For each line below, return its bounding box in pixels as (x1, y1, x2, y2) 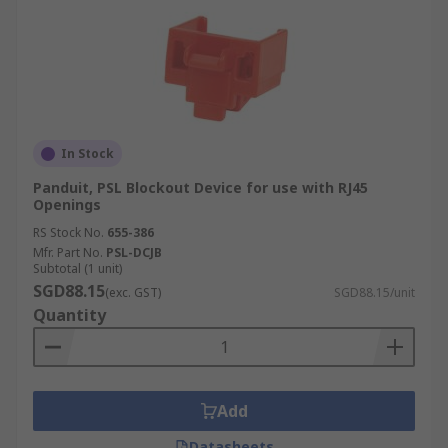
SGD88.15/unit (334, 284, 415, 301)
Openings (33, 195, 101, 214)
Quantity (33, 304, 106, 326)
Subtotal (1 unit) (33, 260, 122, 277)
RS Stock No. (33, 224, 104, 241)
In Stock (61, 145, 114, 162)
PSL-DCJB (106, 244, 162, 261)
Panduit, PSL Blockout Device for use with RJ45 (33, 178, 368, 197)
